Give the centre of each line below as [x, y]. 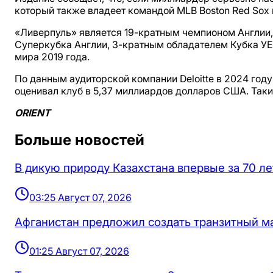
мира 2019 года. [52, 57]
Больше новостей [80, 140]
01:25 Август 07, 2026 [79, 251]
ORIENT [33, 113]
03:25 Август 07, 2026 [80, 197]
